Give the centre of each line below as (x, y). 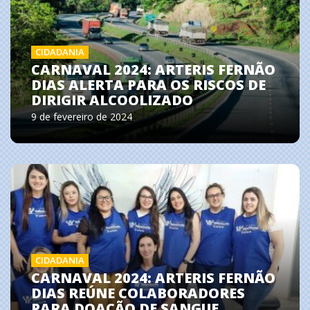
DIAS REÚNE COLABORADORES (138, 293)
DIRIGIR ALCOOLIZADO (112, 100)
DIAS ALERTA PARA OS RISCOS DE (148, 84)
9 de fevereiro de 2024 (82, 116)
